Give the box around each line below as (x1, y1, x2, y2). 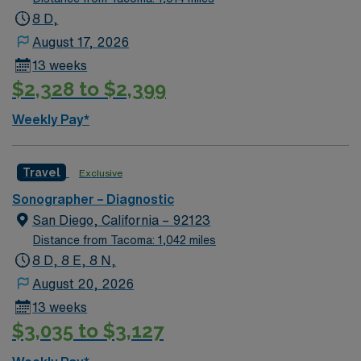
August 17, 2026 (32, 35, 130, 48)
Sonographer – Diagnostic (12, 193, 174, 205)
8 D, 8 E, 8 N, (32, 254, 117, 267)
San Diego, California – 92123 (32, 214, 211, 226)
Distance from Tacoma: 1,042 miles (33, 234, 216, 246)
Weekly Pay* (12, 113, 89, 126)
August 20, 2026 (32, 277, 135, 290)
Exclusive (79, 168, 122, 178)
